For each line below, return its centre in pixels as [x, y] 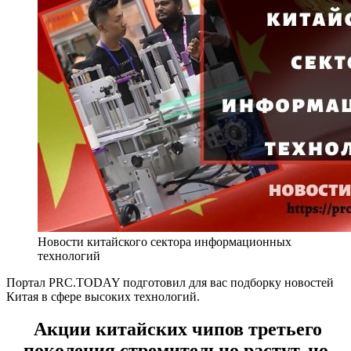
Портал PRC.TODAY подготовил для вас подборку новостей [170, 282]
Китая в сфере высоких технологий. [103, 296]
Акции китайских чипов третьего [175, 329]
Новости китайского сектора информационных [165, 241]
